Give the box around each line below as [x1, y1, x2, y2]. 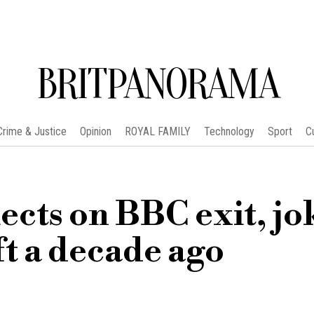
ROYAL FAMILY [124, 125, 191, 138]
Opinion [79, 125, 111, 138]
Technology [203, 125, 254, 138]
